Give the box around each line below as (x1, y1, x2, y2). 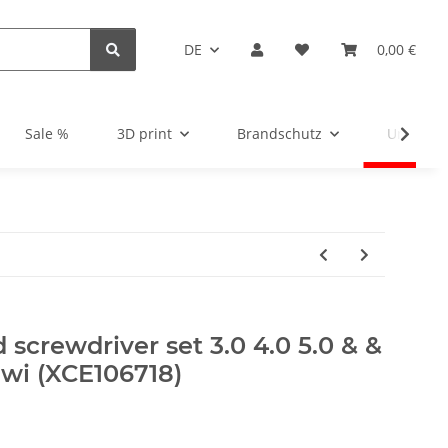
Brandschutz (237, 124, 322, 144)
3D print (117, 124, 172, 144)
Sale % (25, 124, 69, 144)
